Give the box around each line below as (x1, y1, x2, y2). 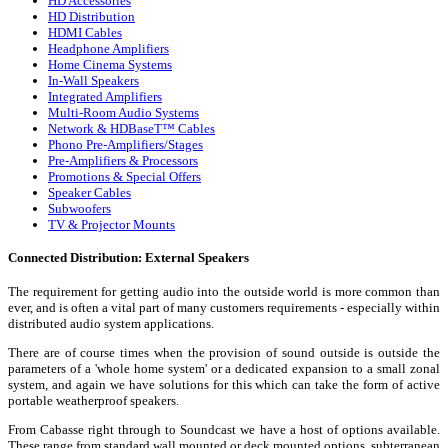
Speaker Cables (48, 185, 131, 201)
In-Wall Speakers (48, 73, 139, 89)
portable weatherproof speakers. (8, 392, 179, 408)
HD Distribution (48, 9, 135, 25)
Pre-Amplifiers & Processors (48, 153, 198, 169)
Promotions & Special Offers (48, 169, 201, 185)
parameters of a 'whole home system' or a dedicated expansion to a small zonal (8, 360, 440, 376)
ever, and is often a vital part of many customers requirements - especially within (8, 299, 440, 315)
